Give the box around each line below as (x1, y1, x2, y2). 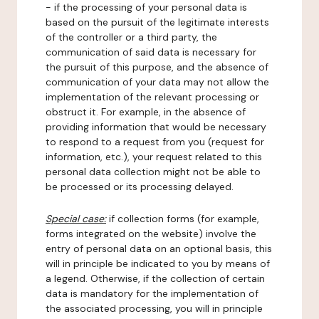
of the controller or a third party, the (46, 31, 217, 43)
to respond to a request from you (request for (46, 135, 264, 148)
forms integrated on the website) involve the (46, 227, 256, 240)
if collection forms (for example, (106, 212, 259, 225)
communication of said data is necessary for (46, 46, 256, 58)
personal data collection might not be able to (46, 165, 261, 178)
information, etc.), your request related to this (46, 150, 262, 163)
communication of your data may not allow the (46, 75, 269, 88)
